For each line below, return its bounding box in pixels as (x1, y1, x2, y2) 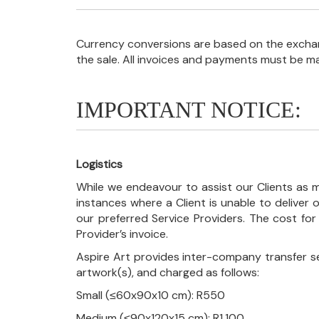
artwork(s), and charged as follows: (76, 264, 259, 280)
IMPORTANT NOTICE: (76, 96, 301, 122)
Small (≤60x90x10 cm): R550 (76, 287, 225, 303)
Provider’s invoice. (76, 226, 168, 241)
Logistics (76, 156, 122, 172)
